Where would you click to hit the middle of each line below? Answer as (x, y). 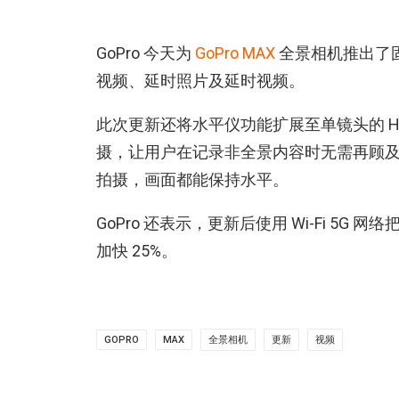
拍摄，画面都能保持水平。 (192, 179)
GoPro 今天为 (144, 53)
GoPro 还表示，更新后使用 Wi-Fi (211, 223)
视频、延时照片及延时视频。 (200, 81)
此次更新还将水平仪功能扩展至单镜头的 (240, 124)
